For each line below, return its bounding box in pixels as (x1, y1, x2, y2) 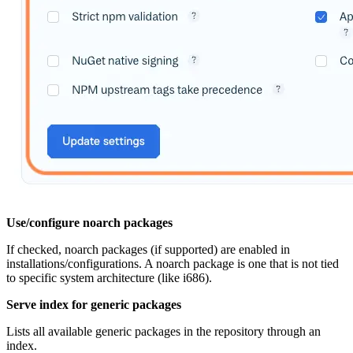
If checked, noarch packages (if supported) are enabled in (6, 243, 290, 257)
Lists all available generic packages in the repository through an (6, 325, 321, 339)
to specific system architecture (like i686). (6, 271, 212, 285)
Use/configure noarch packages (6, 216, 173, 230)
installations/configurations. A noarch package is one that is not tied (6, 257, 339, 271)
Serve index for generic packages (6, 298, 181, 312)
